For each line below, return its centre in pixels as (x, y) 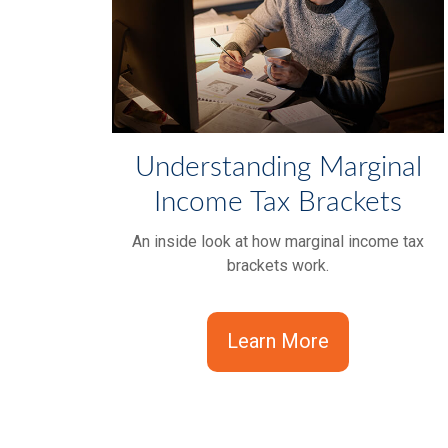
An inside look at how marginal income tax (278, 242)
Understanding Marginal (278, 167)
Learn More (278, 341)
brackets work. (278, 266)
